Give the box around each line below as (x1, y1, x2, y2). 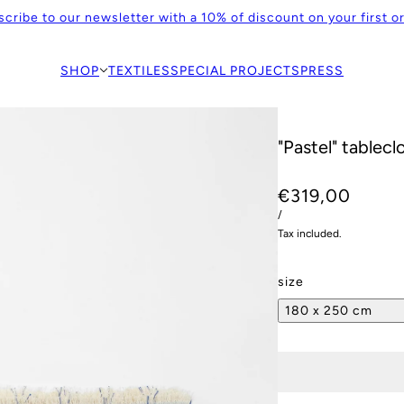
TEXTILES (108, 62, 170, 78)
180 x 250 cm (285, 303, 372, 319)
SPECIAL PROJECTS (170, 62, 300, 78)
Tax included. (278, 227, 342, 241)
